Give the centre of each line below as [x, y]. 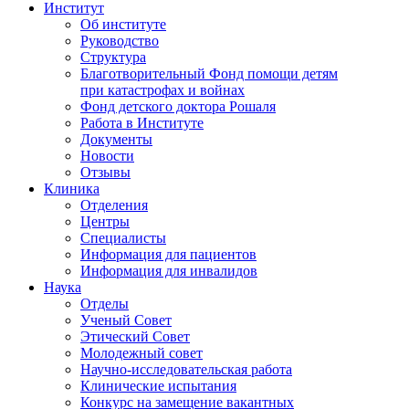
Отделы [105, 303]
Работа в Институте [142, 122]
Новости [107, 155]
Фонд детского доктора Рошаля [178, 106]
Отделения [114, 204]
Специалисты [123, 237]
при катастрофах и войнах [163, 89]
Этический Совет [135, 336]
